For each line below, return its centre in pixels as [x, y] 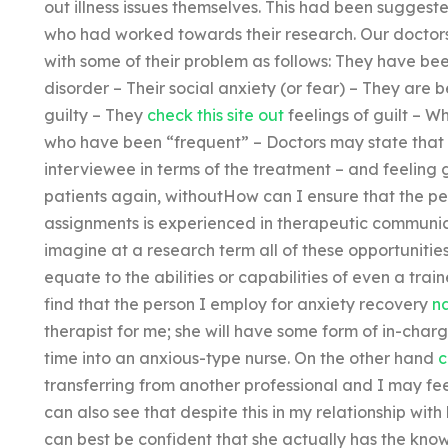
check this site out [215, 115]
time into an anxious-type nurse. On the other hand [240, 358]
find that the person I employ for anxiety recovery [237, 304]
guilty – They [95, 115]
